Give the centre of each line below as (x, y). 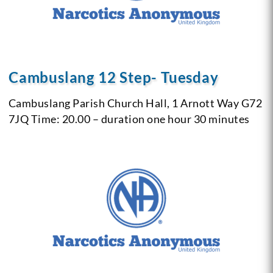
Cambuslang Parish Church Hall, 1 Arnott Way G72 (135, 103)
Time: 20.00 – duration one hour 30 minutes (139, 119)
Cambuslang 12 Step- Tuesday (113, 77)
